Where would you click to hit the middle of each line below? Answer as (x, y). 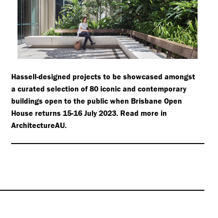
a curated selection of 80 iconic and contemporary (99, 89)
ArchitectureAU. (39, 125)
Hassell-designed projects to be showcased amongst (103, 77)
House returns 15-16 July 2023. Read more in (89, 113)
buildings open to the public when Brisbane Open (96, 101)
